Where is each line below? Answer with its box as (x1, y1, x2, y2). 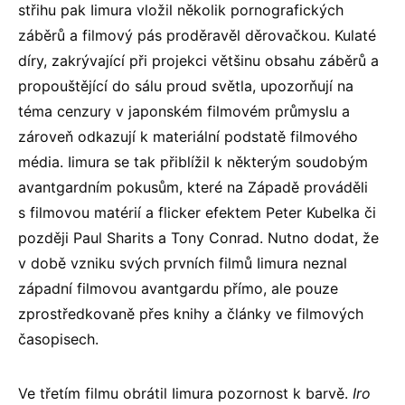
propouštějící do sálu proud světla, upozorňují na (18, 76, 353, 95)
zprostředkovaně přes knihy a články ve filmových (18, 304, 363, 323)
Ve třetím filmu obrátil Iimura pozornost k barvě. (18, 383, 353, 402)
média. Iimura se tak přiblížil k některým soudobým (18, 152, 368, 171)
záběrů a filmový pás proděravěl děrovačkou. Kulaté (18, 25, 376, 44)
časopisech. (18, 329, 99, 348)
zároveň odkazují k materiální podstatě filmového (18, 127, 358, 146)
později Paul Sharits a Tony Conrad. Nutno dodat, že (18, 228, 379, 247)
